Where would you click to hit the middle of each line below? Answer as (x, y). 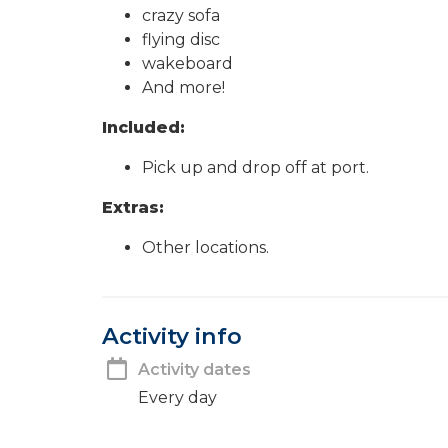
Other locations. (205, 247)
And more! (183, 87)
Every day (177, 397)
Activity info (172, 336)
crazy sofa (181, 15)
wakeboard (187, 63)
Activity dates (194, 369)
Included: (143, 127)
